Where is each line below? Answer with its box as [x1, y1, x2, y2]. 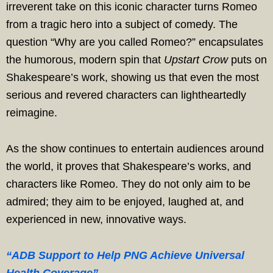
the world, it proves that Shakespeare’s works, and [6, 160, 251, 172]
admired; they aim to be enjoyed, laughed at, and [6, 196, 244, 208]
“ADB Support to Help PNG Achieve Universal [6, 249, 244, 261]
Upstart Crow [164, 54, 228, 66]
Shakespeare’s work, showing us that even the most [6, 71, 259, 83]
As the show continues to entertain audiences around [6, 143, 264, 155]
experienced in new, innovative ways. [6, 213, 186, 225]
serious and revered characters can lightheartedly [6, 89, 246, 101]
